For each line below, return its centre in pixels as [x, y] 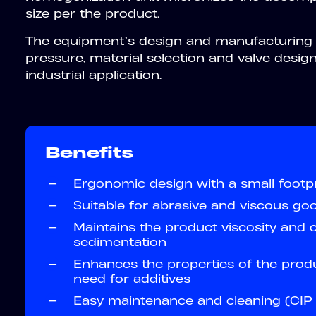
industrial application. [93, 74]
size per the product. [92, 13]
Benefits [89, 152]
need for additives [132, 278]
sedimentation [120, 242]
